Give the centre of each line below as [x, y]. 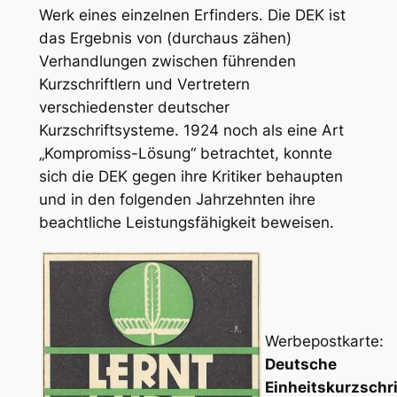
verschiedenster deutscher [134, 107]
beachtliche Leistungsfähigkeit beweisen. [186, 222]
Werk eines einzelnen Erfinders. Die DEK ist [192, 15]
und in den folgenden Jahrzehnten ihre [177, 199]
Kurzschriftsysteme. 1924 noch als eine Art [191, 130]
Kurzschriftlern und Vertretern [144, 84]
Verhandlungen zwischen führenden [167, 61]
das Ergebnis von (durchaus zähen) [165, 38]
